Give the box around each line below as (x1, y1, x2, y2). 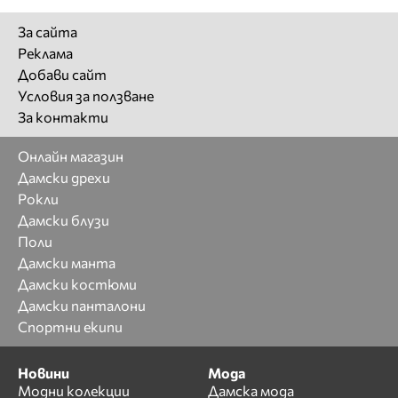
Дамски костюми (18, 275, 137, 293)
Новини (18, 364, 69, 382)
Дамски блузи (18, 211, 109, 229)
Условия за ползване (18, 87, 154, 105)
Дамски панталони (18, 297, 146, 314)
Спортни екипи (18, 318, 123, 336)
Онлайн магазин (18, 147, 123, 165)
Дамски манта (18, 254, 115, 272)
